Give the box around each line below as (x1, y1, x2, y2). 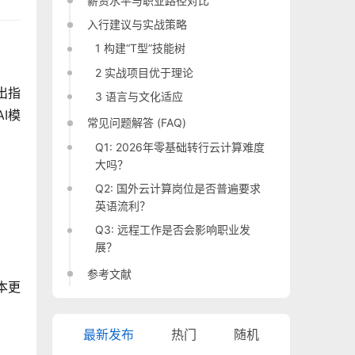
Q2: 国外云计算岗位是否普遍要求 (95, 181, 261, 196)
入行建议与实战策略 (87, 17, 188, 31)
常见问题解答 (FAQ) (87, 116, 187, 130)
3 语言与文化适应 (95, 90, 184, 104)
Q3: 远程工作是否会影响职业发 (95, 223, 251, 237)
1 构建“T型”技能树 (95, 41, 186, 55)
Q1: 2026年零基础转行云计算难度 (95, 139, 265, 154)
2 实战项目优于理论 (95, 65, 194, 79)
